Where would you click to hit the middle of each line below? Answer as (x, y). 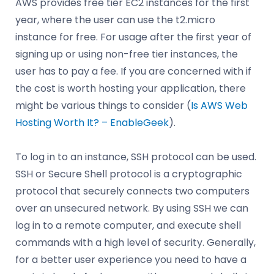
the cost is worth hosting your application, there (131, 88)
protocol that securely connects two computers (132, 191)
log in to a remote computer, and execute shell (128, 225)
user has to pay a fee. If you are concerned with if (133, 71)
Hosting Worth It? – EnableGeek (92, 122)
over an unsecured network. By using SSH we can (132, 208)
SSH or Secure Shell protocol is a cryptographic (129, 174)
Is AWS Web (219, 105)
